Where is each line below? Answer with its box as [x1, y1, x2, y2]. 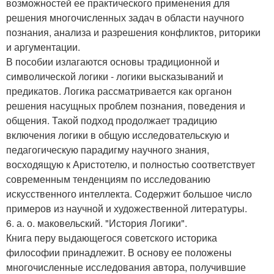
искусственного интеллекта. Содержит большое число [6, 187, 252, 201]
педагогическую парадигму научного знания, [6, 143, 209, 157]
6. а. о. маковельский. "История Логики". [6, 216, 187, 231]
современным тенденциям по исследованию [6, 172, 210, 187]
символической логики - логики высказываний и [6, 69, 223, 84]
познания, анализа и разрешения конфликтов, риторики [6, 25, 261, 40]
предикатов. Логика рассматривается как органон [6, 84, 232, 98]
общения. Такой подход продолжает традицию [6, 113, 217, 128]
